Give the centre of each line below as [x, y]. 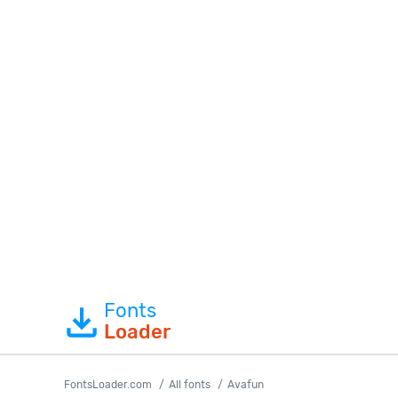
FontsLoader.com [108, 385]
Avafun [246, 385]
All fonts [190, 385]
